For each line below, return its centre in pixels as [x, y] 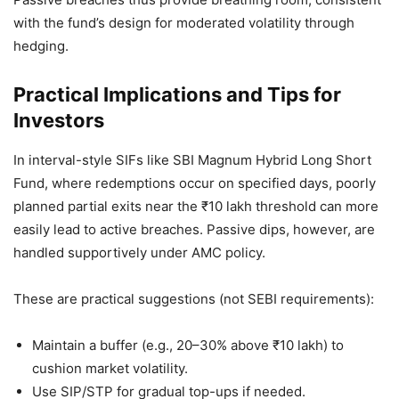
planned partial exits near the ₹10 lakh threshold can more [196, 207]
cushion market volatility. [110, 369]
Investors [59, 121]
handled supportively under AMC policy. [139, 253]
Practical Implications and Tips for [177, 95]
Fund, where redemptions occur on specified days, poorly [195, 183]
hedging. [41, 46]
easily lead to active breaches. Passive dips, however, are [194, 230]
